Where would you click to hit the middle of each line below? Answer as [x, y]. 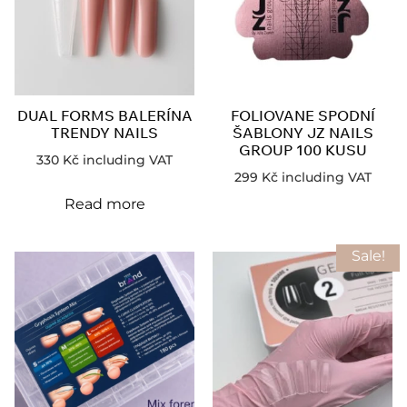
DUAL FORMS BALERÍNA [104, 115]
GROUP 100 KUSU [303, 149]
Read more [104, 203]
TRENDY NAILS [104, 132]
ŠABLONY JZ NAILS [303, 132]
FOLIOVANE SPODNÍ [303, 115]
